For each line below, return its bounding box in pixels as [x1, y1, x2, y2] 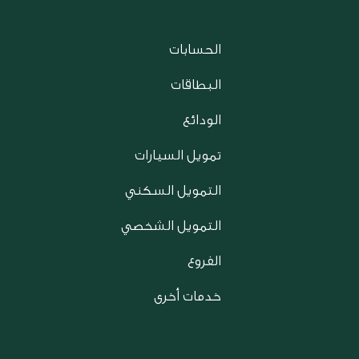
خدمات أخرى [154, 288, 221, 304]
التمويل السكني [125, 183, 221, 198]
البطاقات [171, 77, 221, 92]
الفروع [188, 253, 221, 268]
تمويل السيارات [135, 147, 221, 163]
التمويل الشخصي [121, 218, 221, 233]
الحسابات [169, 42, 221, 57]
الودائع [183, 112, 221, 127]
